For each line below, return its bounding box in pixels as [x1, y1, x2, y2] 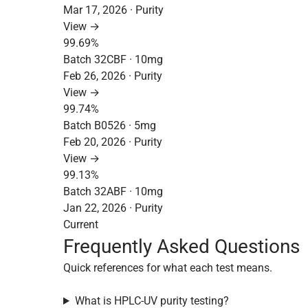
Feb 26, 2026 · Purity [63, 69, 162, 82]
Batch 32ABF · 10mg [63, 185, 163, 198]
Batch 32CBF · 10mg [63, 53, 163, 66]
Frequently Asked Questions [63, 235, 300, 258]
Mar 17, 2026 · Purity [63, 3, 164, 16]
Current [63, 218, 98, 231]
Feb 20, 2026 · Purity [63, 135, 162, 148]
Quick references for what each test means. [63, 261, 272, 274]
